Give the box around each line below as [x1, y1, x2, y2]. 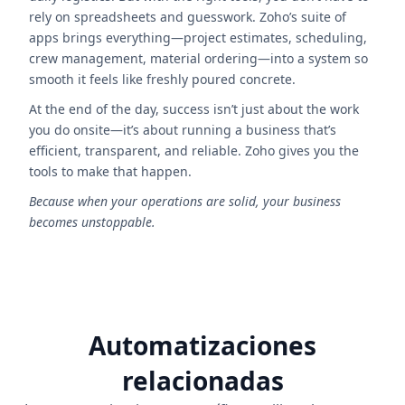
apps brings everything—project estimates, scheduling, [29, 29, 367, 46]
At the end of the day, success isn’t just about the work [29, 100, 359, 118]
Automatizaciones [89, 328, 316, 363]
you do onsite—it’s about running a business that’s [29, 121, 336, 138]
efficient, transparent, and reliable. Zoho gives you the [29, 142, 359, 159]
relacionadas [121, 363, 284, 398]
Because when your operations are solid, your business [29, 193, 341, 210]
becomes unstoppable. [29, 213, 155, 231]
